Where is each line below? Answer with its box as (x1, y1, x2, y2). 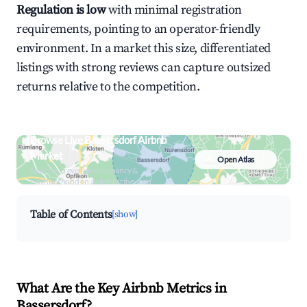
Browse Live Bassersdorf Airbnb (30, 134, 167, 146)
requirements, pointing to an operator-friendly (16, 21, 260, 37)
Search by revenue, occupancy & (30, 165, 138, 175)
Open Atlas (217, 154, 254, 164)
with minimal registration (106, 2, 242, 18)
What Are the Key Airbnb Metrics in (16, 280, 227, 297)
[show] (112, 208, 138, 221)
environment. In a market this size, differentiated (16, 40, 271, 56)
